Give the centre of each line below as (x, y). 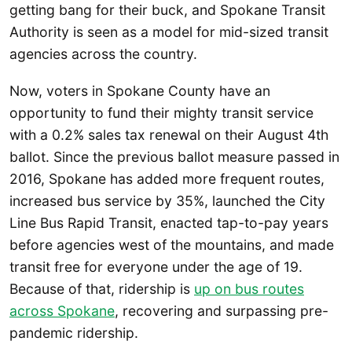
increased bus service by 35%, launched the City (167, 201)
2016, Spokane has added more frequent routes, (167, 179)
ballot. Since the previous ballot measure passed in (174, 157)
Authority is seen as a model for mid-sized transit (169, 31)
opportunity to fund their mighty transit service (161, 113)
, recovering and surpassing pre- (222, 311)
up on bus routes (249, 289)
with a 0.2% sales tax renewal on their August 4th (169, 135)
